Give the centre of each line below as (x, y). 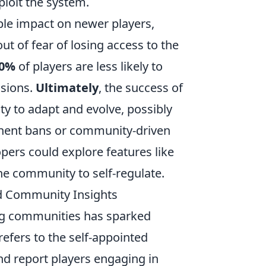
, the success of (141, 88)
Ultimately (67, 88)
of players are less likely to (89, 66)
